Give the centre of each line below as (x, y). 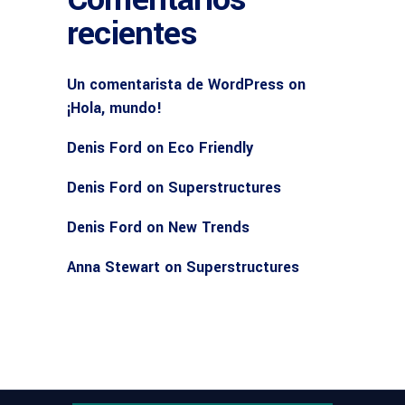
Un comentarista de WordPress (175, 84)
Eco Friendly (211, 147)
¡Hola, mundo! (114, 108)
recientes (132, 33)
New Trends (209, 227)
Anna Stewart (113, 267)
